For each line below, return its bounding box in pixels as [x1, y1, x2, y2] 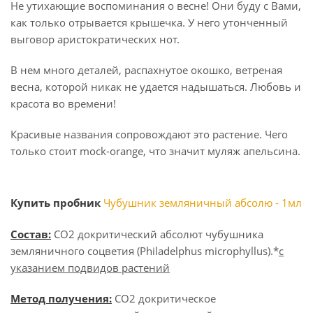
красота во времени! [10, 96, 122, 110]
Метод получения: [10, 291, 112, 305]
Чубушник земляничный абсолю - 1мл [103, 196, 302, 210]
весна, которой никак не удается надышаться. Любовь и [10, 80, 301, 94]
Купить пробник [10, 196, 101, 210]
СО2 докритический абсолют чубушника [51, 227, 263, 241]
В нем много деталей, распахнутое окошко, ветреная [10, 63, 282, 77]
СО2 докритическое [112, 291, 216, 305]
